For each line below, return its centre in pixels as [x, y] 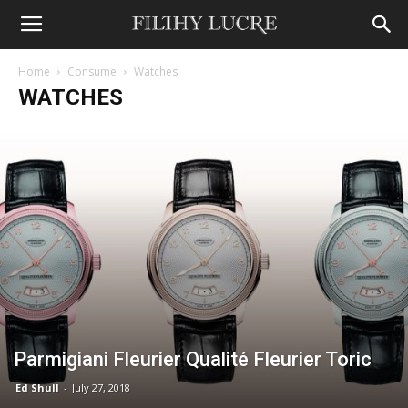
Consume [92, 71]
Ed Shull [37, 388]
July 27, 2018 [101, 388]
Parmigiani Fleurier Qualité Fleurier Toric [193, 360]
